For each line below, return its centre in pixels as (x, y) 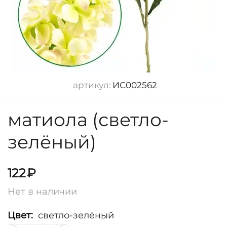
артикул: (92, 85)
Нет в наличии (42, 192)
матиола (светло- (88, 120)
